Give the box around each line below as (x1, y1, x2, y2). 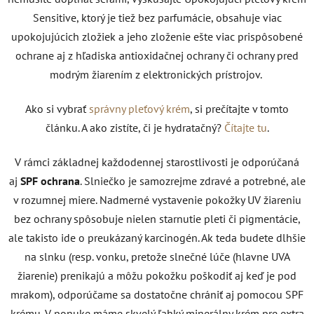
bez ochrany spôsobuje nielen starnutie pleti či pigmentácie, (13, 211, 301, 226)
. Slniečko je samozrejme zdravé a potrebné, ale (79, 173, 306, 188)
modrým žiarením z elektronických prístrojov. (50, 67, 264, 81)
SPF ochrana (20, 173, 80, 188)
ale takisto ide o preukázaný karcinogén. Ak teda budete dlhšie (8, 230, 306, 245)
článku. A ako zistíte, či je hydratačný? (45, 120, 221, 135)
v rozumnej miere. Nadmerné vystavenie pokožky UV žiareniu (13, 192, 301, 207)
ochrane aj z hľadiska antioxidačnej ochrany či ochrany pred (15, 48, 299, 62)
